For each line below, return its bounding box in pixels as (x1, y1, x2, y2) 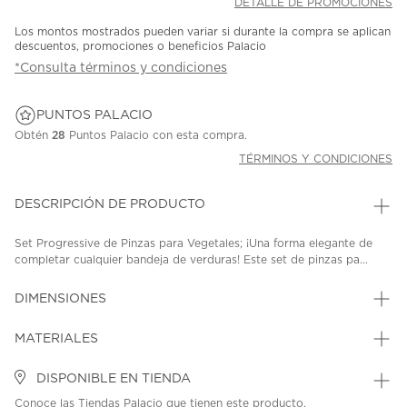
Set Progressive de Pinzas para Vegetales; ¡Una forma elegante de (15, 238, 372, 250)
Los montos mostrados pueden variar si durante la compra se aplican (15, 26, 391, 38)
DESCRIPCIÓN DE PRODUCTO (15, 198, 205, 212)
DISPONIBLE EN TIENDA (33, 372, 191, 386)
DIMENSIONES (15, 293, 106, 306)
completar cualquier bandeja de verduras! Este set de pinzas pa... (15, 254, 368, 266)
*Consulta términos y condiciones (15, 62, 227, 75)
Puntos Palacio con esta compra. (65, 130, 247, 142)
